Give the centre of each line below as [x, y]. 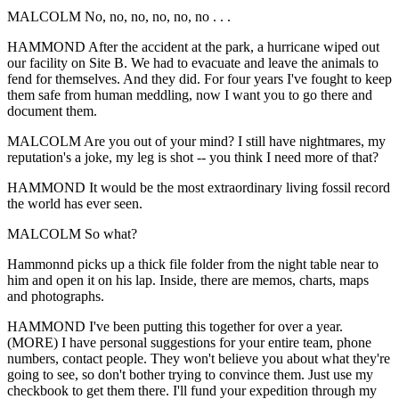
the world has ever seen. [75, 203]
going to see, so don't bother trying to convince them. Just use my [190, 374]
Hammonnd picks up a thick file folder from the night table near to [193, 264]
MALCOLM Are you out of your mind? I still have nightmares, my [196, 141]
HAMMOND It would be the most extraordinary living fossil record [199, 187]
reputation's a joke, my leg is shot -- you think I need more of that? [193, 157]
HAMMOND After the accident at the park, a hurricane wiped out [193, 46]
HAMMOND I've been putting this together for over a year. [175, 326]
